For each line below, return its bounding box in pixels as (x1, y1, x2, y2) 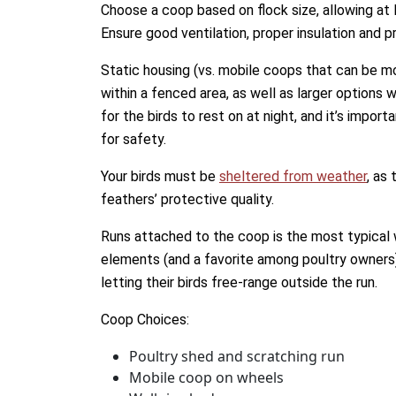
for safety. (101, 131, 166, 148)
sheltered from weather (219, 168, 367, 185)
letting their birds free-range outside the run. (101, 274, 377, 291)
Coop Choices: (101, 311, 189, 328)
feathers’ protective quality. (101, 191, 274, 208)
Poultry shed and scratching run (129, 346, 345, 366)
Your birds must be (101, 168, 219, 185)
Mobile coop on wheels (129, 368, 284, 387)
